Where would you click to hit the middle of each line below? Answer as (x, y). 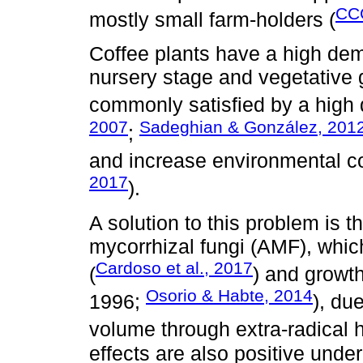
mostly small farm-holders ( (212, 20)
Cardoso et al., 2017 (174, 267)
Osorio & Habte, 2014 (229, 296)
